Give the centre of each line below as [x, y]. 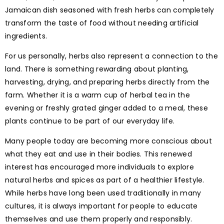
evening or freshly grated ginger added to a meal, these [106, 108]
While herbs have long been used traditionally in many [103, 193]
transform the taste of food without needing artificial [102, 23]
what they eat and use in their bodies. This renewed [98, 154]
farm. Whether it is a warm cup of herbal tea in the [97, 95]
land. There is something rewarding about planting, [97, 69]
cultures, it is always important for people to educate [101, 206]
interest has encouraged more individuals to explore [99, 167]
